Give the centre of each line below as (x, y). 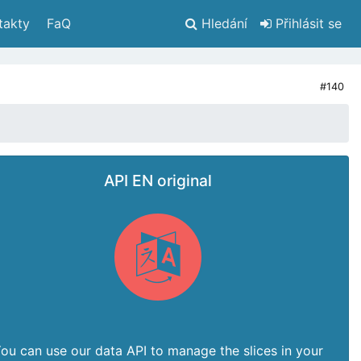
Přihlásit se (307, 24)
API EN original (158, 180)
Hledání (224, 24)
